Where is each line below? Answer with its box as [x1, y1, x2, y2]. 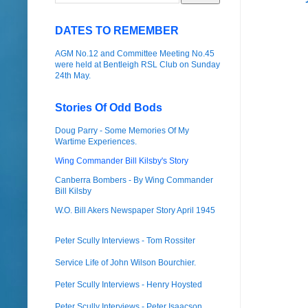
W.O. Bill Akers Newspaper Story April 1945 [55, 205, 215, 215]
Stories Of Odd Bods [55, 101, 162, 113]
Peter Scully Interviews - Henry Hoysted [55, 279, 202, 289]
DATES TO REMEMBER [55, 24, 179, 36]
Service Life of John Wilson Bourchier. [55, 257, 196, 267]
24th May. [55, 70, 91, 80]
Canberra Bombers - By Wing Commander [55, 175, 213, 185]
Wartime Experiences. [55, 136, 137, 146]
